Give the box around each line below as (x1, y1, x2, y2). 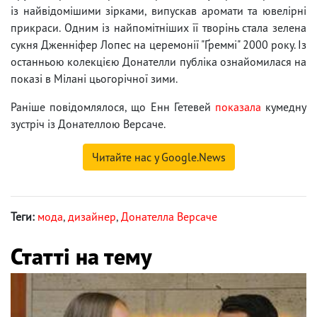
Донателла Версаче (121, 209, 217, 224)
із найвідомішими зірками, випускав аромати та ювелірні (11, 3, 306, 18)
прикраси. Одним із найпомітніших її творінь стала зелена (11, 20, 306, 35)
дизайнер (68, 209, 116, 224)
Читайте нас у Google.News (91, 149, 226, 164)
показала (214, 99, 261, 114)
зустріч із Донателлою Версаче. (11, 116, 168, 131)
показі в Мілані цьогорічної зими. (11, 71, 178, 86)
